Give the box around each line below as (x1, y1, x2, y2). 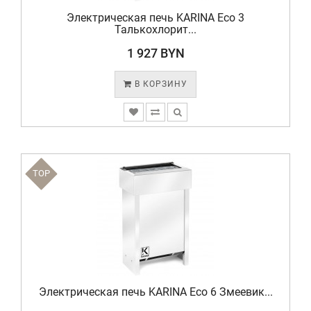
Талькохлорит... (115, 23, 196, 36)
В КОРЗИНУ (132, 79, 187, 89)
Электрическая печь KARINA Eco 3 (67, 11, 244, 24)
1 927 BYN (126, 46, 185, 60)
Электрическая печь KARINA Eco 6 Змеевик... (38, 285, 273, 299)
